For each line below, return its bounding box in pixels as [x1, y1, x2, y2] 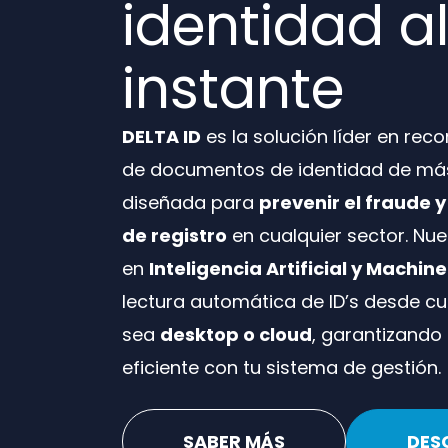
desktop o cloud [160, 322, 312, 348]
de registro [122, 223, 227, 249]
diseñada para [122, 190, 259, 216]
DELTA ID [122, 124, 201, 150]
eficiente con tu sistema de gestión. [122, 355, 441, 381]
